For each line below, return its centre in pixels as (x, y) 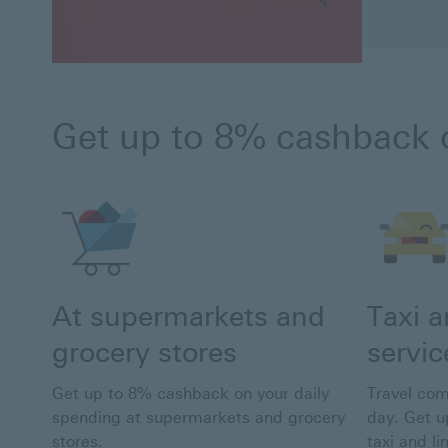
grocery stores (144, 352)
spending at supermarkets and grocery (198, 418)
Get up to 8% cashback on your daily (190, 394)
